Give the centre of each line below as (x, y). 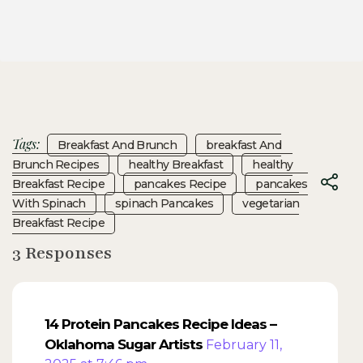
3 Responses (62, 253)
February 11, (244, 345)
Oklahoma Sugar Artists (124, 345)
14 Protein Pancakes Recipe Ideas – (160, 325)
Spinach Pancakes (164, 203)
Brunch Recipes (56, 164)
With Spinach (49, 203)
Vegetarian (271, 203)
